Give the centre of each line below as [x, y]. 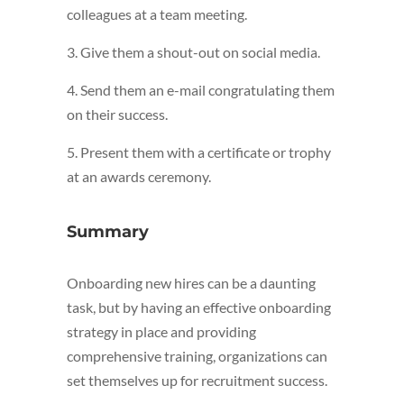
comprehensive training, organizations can [197, 356]
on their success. [117, 115]
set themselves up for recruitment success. [197, 381]
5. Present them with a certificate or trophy [199, 152]
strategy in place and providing [161, 332]
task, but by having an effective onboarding [199, 308]
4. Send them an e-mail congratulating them [201, 90]
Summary [108, 232]
